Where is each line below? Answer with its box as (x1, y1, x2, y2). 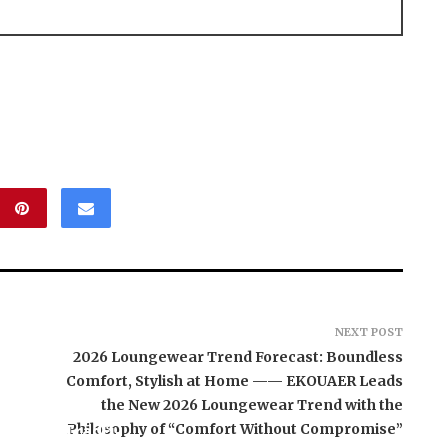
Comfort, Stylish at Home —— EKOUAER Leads (65, 371, 403, 390)
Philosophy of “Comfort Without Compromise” (66, 419, 403, 438)
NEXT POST (334, 324, 403, 339)
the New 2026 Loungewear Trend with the (100, 395, 403, 414)
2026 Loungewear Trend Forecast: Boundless (72, 347, 403, 366)
